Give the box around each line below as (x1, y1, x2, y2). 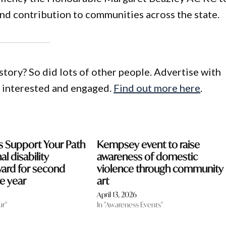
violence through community (96, 162, 223, 176)
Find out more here (114, 82, 201, 94)
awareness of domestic (96, 150, 198, 164)
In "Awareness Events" (96, 200, 163, 210)
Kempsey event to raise (96, 138, 200, 152)
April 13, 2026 (96, 190, 137, 200)
